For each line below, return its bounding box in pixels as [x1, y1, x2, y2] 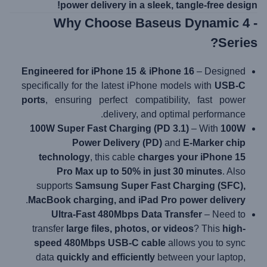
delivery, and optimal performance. [103, 109, 246, 119]
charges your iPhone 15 [138, 152, 246, 162]
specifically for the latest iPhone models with [21, 80, 215, 91]
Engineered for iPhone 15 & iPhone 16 [21, 66, 194, 76]
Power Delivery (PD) [72, 138, 162, 148]
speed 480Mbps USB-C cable [34, 238, 166, 248]
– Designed [194, 66, 246, 76]
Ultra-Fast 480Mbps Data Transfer [51, 209, 202, 219]
